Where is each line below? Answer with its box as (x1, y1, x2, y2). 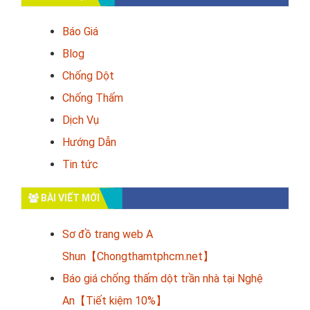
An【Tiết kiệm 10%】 (62, 293, 167, 307)
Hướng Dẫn (62, 135, 116, 149)
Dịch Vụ (62, 113, 99, 127)
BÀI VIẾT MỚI (39, 192, 100, 203)
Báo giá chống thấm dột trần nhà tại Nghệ (62, 271, 263, 285)
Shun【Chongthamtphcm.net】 (62, 249, 214, 263)
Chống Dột (62, 69, 114, 82)
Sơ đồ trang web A (62, 227, 153, 241)
